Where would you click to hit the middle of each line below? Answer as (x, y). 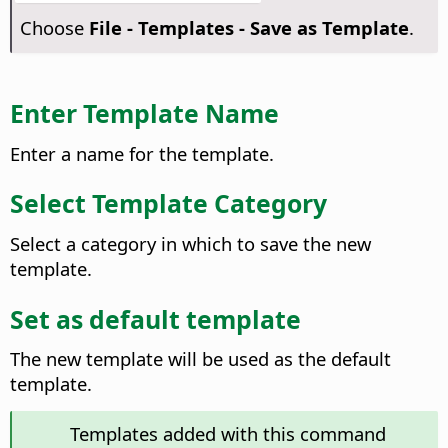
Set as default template (155, 318)
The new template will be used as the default (200, 359)
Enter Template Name (144, 112)
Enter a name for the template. (142, 153)
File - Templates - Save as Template (248, 28)
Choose (54, 28)
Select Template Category (168, 203)
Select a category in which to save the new (190, 243)
